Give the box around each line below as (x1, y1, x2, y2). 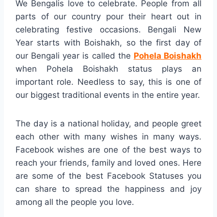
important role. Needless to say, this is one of (15, 77, 201, 87)
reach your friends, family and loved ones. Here (15, 157, 201, 168)
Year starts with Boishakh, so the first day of (15, 37, 201, 47)
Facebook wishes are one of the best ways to (15, 144, 201, 155)
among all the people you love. (15, 197, 134, 207)
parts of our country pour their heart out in (15, 11, 201, 21)
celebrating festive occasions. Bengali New (15, 24, 201, 34)
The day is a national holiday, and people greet (15, 118, 201, 128)
